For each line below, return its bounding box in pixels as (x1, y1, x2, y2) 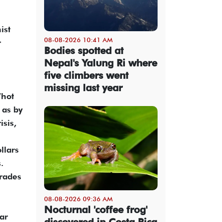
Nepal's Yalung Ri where (44, 56, 157, 69)
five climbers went (44, 69, 128, 81)
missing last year (44, 81, 122, 94)
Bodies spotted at (44, 44, 123, 56)
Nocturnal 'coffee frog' (44, 203, 147, 216)
